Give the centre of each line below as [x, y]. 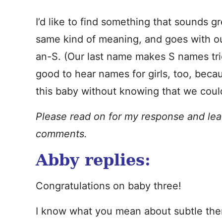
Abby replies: [93, 160]
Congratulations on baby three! [109, 186]
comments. [61, 134]
